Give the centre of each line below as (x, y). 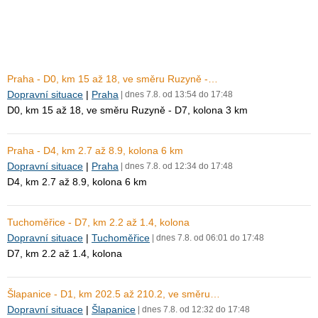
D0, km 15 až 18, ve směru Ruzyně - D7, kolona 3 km (127, 110)
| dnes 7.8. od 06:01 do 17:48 (207, 238)
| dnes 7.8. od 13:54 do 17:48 (176, 94)
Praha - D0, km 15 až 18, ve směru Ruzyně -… (113, 79)
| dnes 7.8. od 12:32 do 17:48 (193, 309)
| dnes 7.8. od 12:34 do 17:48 (176, 166)
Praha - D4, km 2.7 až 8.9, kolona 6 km (95, 150)
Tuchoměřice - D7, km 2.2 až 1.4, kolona (98, 222)
